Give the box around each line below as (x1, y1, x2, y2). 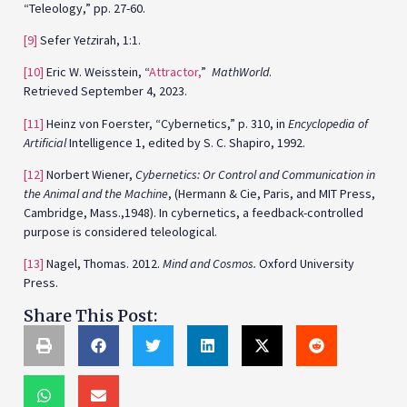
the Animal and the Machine (24, 185, 168, 203)
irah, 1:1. (96, 31, 141, 48)
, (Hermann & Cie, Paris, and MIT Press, (168, 185, 375, 203)
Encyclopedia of (288, 114, 368, 132)
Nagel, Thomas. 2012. (44, 255, 163, 273)
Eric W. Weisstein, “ (44, 64, 149, 81)
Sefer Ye (37, 31, 86, 48)
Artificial (24, 134, 66, 151)
